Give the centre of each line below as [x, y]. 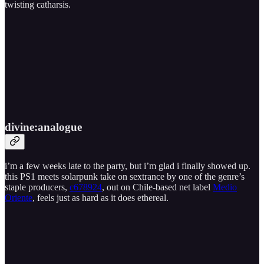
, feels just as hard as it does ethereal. [100, 198]
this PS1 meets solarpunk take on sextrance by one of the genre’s [125, 177]
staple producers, [37, 187]
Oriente [19, 198]
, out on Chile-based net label [157, 187]
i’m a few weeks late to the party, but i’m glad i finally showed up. [128, 166]
